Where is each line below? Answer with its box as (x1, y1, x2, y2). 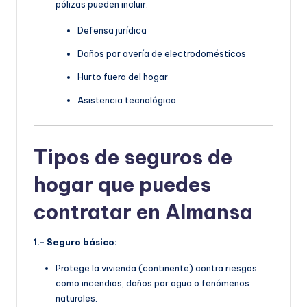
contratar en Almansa (34, 199, 253, 225)
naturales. (56, 292, 97, 304)
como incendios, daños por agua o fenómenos (56, 277, 249, 288)
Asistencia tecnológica (77, 95, 176, 106)
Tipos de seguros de (34, 144, 232, 170)
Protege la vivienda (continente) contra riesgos (56, 262, 257, 273)
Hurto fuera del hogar (77, 71, 168, 83)
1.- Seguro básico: (34, 236, 117, 247)
